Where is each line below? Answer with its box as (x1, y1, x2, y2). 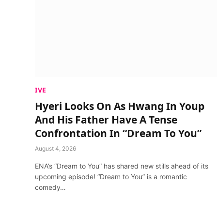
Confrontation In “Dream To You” (35, 126, 201, 140)
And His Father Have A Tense (35, 112, 177, 126)
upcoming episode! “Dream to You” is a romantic (35, 172, 187, 181)
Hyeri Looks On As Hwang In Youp (35, 99, 204, 113)
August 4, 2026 (35, 144, 76, 152)
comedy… (35, 183, 66, 191)
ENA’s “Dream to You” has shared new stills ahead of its (35, 161, 208, 170)
